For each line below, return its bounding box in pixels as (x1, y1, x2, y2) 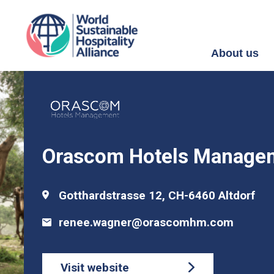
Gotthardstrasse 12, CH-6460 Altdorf (59, 188, 255, 202)
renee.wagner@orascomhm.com (59, 215, 234, 229)
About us (211, 47, 259, 59)
